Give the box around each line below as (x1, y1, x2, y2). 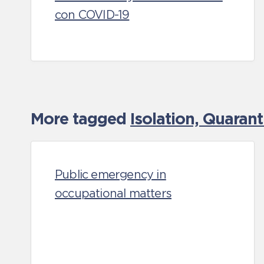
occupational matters (55, 187, 171, 200)
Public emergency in (55, 168, 166, 181)
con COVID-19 (55, 8, 130, 21)
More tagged (31, 110, 130, 127)
